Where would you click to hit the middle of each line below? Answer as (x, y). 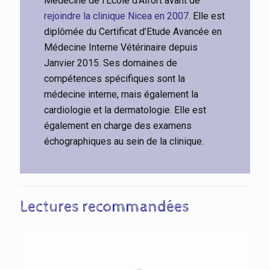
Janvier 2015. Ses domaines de (111, 63)
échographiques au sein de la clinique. (124, 142)
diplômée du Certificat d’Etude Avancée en (133, 32)
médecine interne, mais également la (121, 95)
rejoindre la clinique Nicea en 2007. (117, 16)
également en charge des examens (118, 126)
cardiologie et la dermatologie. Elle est (125, 110)
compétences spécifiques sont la (115, 79)
